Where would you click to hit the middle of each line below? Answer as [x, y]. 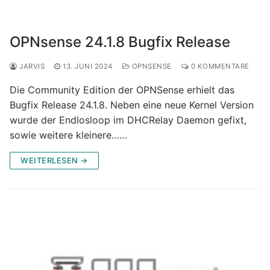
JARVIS [31, 66]
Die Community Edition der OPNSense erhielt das [122, 89]
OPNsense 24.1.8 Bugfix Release [120, 42]
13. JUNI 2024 [88, 66]
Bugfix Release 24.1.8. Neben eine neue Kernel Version [132, 105]
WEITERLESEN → [54, 160]
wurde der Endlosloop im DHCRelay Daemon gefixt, [128, 120]
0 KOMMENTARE [219, 66]
